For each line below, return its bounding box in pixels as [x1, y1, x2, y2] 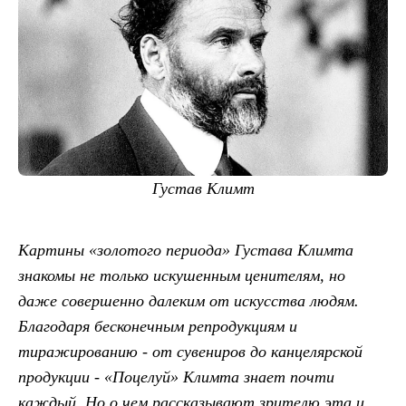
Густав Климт [151, 179, 255, 198]
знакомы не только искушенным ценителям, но [18, 266, 345, 285]
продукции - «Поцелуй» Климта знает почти [18, 367, 334, 386]
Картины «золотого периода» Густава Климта [18, 240, 353, 259]
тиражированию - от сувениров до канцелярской [18, 342, 362, 361]
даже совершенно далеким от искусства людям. [18, 291, 359, 310]
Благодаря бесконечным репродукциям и [18, 316, 297, 335]
